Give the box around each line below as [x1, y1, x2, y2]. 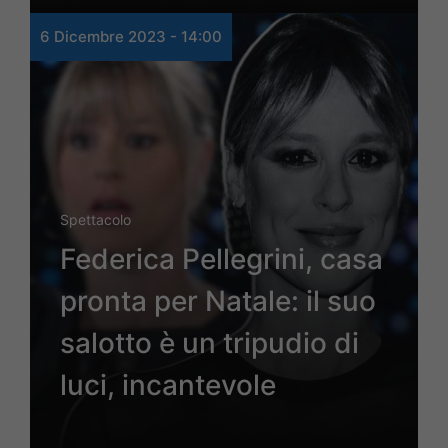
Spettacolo [60, 211, 131, 229]
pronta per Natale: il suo [60, 284, 376, 319]
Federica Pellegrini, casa [60, 242, 383, 277]
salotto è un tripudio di [60, 326, 359, 361]
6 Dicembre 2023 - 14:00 [40, 27, 222, 47]
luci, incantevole [60, 368, 276, 403]
